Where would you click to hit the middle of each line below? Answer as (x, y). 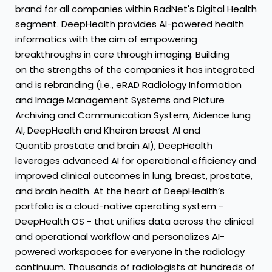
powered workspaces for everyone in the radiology (130, 252)
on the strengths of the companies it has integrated (135, 70)
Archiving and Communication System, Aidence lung (133, 115)
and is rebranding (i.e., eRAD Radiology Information (128, 85)
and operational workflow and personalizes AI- (120, 237)
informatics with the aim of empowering (106, 39)
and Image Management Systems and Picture (120, 100)
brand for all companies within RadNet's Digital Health (136, 9)
